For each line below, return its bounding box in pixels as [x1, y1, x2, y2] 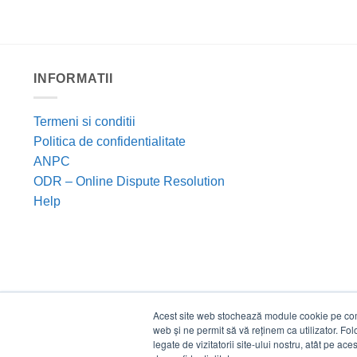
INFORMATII [33, 71, 113, 85]
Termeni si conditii [33, 115, 135, 129]
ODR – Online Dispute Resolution [33, 175, 225, 189]
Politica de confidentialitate [33, 135, 186, 149]
